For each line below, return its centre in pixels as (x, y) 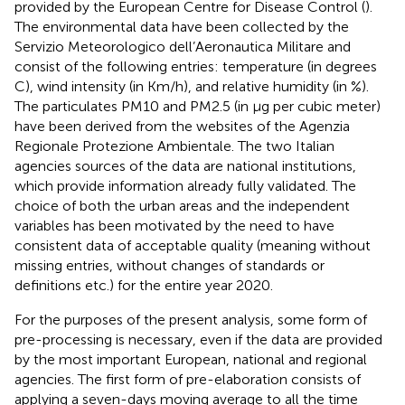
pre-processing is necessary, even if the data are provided (198, 340)
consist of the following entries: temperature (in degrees (196, 67)
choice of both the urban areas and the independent (182, 206)
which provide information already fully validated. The (185, 186)
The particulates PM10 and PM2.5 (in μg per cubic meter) (198, 107)
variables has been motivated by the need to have (174, 226)
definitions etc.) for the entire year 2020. (144, 286)
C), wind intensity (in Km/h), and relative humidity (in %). (192, 87)
